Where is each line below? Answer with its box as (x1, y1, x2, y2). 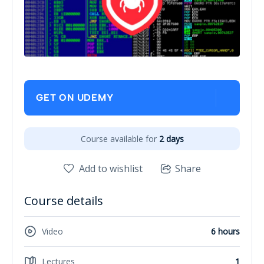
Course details (24, 192, 103, 209)
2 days (159, 133, 184, 144)
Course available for (80, 133, 157, 144)
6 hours (211, 226, 240, 237)
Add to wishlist (78, 161, 143, 175)
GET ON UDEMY (36, 92, 114, 104)
